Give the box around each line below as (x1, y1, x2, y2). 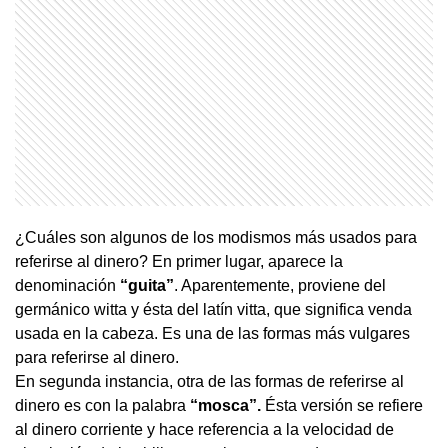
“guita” (120, 276, 174, 294)
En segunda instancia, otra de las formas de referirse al (15, 372, 404, 390)
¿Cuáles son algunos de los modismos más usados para (15, 228, 417, 246)
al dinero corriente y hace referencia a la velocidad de (15, 420, 394, 438)
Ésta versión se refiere (261, 396, 423, 414)
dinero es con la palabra (15, 396, 190, 414)
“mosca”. (190, 396, 261, 414)
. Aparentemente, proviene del (174, 276, 386, 294)
